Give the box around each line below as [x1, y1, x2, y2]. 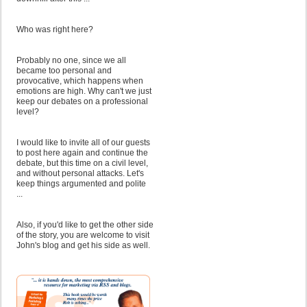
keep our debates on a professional [16, 97, 148, 106]
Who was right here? [16, 25, 93, 34]
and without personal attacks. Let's [16, 169, 144, 178]
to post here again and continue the [16, 148, 148, 158]
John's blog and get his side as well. [16, 241, 150, 250]
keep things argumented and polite [16, 179, 146, 188]
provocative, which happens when [16, 76, 143, 86]
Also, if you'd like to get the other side [16, 220, 153, 230]
